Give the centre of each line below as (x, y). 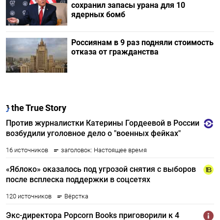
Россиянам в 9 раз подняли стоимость (142, 43)
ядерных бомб (98, 15)
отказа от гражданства (115, 52)
